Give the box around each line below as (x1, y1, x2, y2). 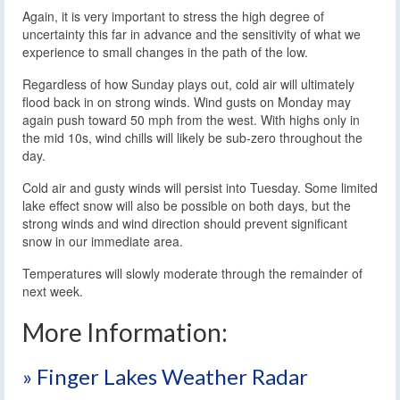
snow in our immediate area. (22, 231, 183, 250)
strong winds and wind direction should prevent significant (22, 213, 347, 232)
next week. (22, 281, 83, 300)
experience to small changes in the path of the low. (22, 42, 308, 61)
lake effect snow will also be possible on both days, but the (22, 196, 351, 214)
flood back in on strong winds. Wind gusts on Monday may (22, 92, 351, 111)
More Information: (22, 316, 228, 347)
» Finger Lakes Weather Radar (22, 362, 308, 389)
